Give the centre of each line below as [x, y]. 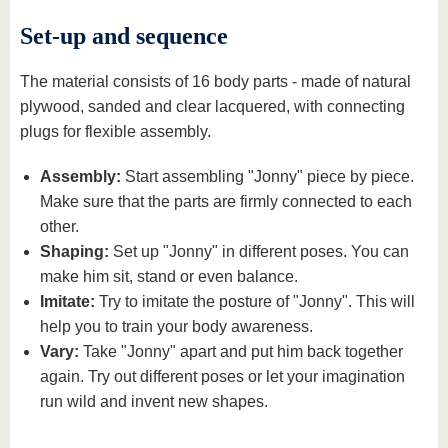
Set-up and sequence [124, 36]
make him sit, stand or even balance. [169, 276]
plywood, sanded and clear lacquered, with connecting [212, 106]
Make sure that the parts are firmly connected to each [226, 201]
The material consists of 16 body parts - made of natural [215, 81]
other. [59, 226]
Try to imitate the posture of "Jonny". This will [255, 301]
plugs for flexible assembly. [115, 131]
